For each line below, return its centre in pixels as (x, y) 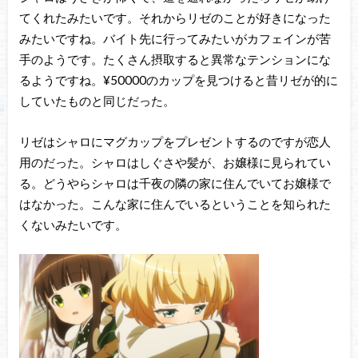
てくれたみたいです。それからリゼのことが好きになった (175, 18)
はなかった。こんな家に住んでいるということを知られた (175, 203)
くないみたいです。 (73, 224)
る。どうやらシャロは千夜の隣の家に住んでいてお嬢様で (175, 183)
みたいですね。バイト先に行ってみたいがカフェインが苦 (175, 39)
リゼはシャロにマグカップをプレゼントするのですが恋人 (175, 141)
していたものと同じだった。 (97, 101)
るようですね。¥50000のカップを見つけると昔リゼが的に (178, 80)
